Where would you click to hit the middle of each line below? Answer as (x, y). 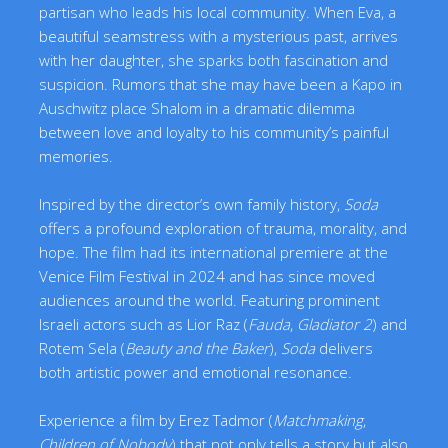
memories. (76, 156)
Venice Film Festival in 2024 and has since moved (207, 276)
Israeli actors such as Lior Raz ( (144, 324)
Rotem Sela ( (82, 348)
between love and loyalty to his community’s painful (214, 132)
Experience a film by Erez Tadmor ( (156, 420)
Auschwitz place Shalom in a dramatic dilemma (197, 108)
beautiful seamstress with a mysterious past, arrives (219, 36)
